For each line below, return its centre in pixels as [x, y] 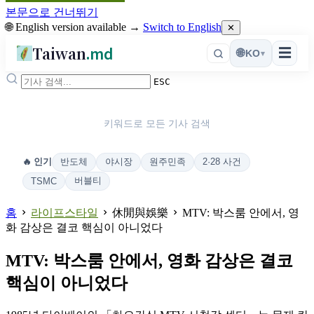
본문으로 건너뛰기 [52, 12]
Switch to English [182, 27]
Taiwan [60, 53]
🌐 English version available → [74, 27]
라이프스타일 [64, 213]
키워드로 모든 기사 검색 [157, 123]
